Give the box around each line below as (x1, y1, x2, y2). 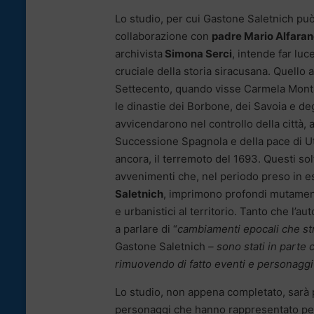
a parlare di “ (115, 222, 177, 236)
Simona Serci (163, 47, 232, 61)
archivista (115, 47, 163, 61)
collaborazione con (115, 29, 212, 43)
